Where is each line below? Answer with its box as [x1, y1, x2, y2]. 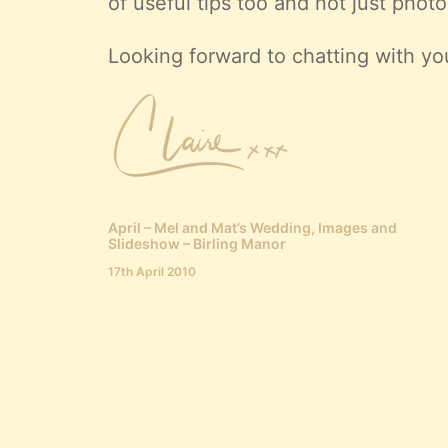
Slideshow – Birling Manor [108, 235, 286, 252]
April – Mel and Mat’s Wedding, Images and [108, 219, 397, 236]
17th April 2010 [108, 264, 196, 279]
